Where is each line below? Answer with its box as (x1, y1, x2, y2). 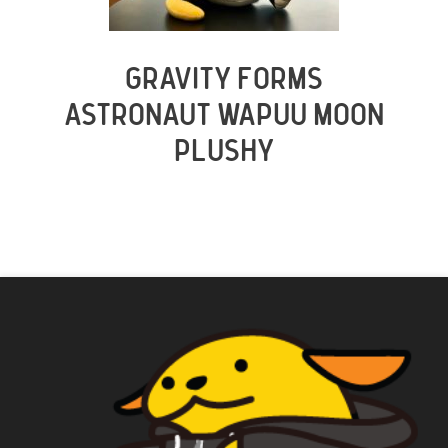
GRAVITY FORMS (125, 65, 323, 95)
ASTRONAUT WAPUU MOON (64, 101, 384, 131)
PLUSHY (174, 137, 274, 167)
